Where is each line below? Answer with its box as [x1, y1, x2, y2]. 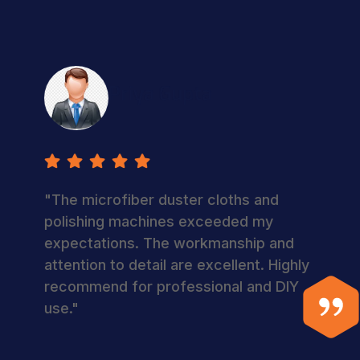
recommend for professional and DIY [35, 277, 290, 295]
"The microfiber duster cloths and [35, 190, 270, 208]
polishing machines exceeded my [35, 212, 264, 230]
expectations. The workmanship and [35, 234, 285, 252]
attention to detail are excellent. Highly [35, 256, 301, 273]
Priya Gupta [100, 80, 203, 107]
